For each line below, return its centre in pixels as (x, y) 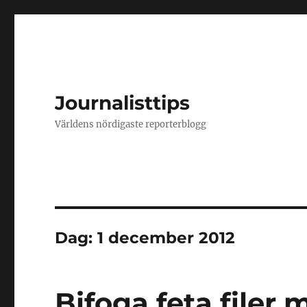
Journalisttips (123, 103)
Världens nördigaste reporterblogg (131, 124)
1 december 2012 (167, 238)
